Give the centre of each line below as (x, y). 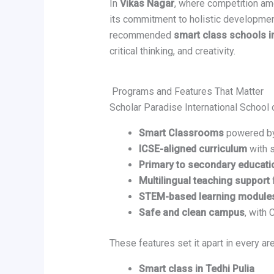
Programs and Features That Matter (186, 92)
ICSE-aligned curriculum (193, 149)
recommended (141, 35)
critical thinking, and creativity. (172, 51)
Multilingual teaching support (204, 181)
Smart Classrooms (181, 133)
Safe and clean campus (191, 213)
